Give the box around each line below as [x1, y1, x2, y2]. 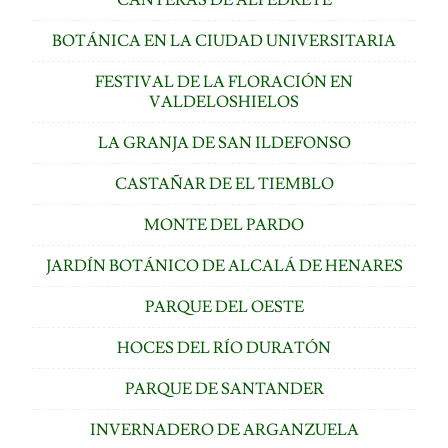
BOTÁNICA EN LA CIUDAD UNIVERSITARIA [52, 30, 396, 51]
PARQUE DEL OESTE [144, 296, 304, 317]
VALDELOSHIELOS [149, 91, 299, 112]
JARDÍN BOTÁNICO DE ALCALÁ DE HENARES [45, 255, 403, 276]
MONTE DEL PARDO [144, 214, 304, 235]
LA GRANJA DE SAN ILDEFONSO [97, 132, 351, 153]
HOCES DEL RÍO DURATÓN [117, 337, 331, 358]
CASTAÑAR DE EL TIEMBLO [114, 173, 334, 194]
